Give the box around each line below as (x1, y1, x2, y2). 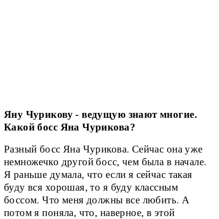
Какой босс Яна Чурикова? (4, 122, 135, 133)
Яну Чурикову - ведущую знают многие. (4, 109, 197, 120)
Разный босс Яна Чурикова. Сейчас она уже (4, 144, 203, 155)
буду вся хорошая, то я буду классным (4, 182, 178, 193)
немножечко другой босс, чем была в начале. (4, 156, 207, 168)
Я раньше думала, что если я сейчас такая (4, 169, 193, 180)
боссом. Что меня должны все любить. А (4, 195, 190, 206)
